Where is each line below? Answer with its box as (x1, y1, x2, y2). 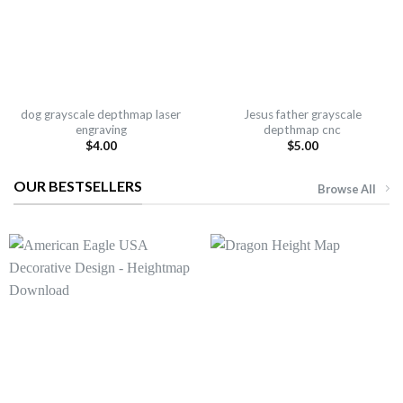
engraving (75, 122, 127, 138)
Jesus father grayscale (243, 107, 362, 122)
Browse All (318, 182, 376, 197)
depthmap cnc (264, 122, 341, 138)
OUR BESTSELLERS (13, 176, 142, 194)
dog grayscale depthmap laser (21, 107, 181, 122)
